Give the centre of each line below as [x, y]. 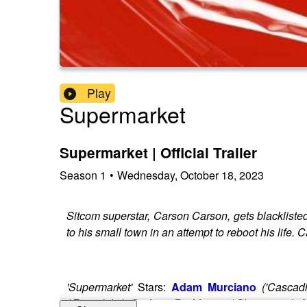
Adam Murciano [213, 286]
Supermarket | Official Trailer [158, 153]
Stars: [152, 286]
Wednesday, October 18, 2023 [191, 175]
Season [78, 175]
